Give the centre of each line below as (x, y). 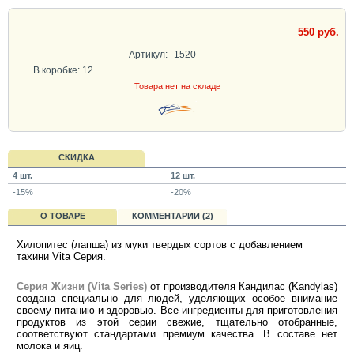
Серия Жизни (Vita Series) (82, 287)
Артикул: (148, 54)
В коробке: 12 (64, 70)
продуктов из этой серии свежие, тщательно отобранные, (177, 322)
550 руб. (318, 32)
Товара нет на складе (177, 87)
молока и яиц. (50, 346)
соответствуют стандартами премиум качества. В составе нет (177, 334)
